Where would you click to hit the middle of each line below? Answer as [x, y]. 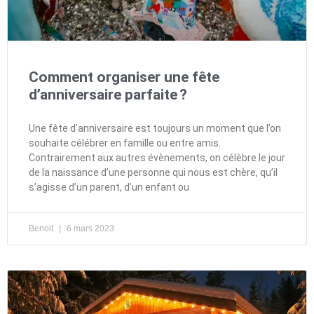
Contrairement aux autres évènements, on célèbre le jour [157, 157]
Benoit [42, 228]
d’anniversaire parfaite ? [108, 94]
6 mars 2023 [89, 228]
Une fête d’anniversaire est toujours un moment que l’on [155, 128]
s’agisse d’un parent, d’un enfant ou [109, 187]
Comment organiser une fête [124, 77]
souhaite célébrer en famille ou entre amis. [125, 143]
